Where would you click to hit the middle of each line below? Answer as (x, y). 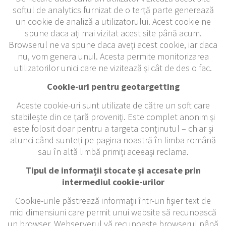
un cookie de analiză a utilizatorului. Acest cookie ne (113, 21)
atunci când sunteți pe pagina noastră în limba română (113, 140)
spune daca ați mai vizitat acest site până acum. (113, 33)
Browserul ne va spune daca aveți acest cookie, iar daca (113, 44)
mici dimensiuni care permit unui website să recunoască (113, 212)
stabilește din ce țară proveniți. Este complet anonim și (113, 117)
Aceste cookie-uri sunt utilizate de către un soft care (113, 105)
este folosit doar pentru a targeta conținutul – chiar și (113, 128)
